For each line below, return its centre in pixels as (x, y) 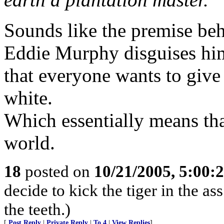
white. (28, 98)
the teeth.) (37, 209)
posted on (57, 171)
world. (29, 143)
